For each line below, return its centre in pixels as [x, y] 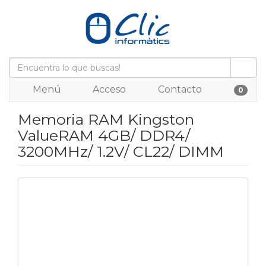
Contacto [179, 89]
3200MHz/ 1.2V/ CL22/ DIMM [121, 151]
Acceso [108, 89]
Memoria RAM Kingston [106, 119]
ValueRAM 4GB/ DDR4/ [104, 135]
